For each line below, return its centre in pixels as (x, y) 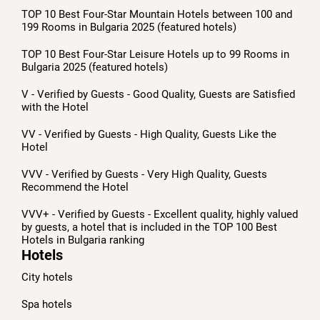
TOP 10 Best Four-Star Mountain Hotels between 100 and (157, 14)
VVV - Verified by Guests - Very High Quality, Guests (144, 174)
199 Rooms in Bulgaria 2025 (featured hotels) (129, 27)
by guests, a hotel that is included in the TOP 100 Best (149, 227)
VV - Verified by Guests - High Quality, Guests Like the (149, 134)
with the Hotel (55, 107)
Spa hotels (47, 304)
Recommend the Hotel (75, 187)
